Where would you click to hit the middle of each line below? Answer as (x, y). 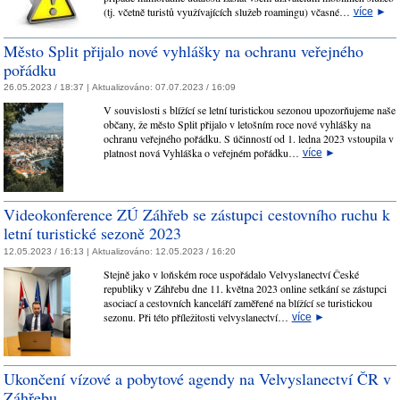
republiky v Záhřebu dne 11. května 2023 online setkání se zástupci (245, 288)
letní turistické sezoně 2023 (92, 233)
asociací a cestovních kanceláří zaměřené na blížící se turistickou (237, 302)
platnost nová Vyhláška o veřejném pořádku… (203, 153)
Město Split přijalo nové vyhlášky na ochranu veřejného (183, 50)
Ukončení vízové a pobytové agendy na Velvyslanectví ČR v (197, 378)
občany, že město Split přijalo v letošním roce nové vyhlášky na (237, 125)
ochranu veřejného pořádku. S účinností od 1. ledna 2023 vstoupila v (248, 139)
